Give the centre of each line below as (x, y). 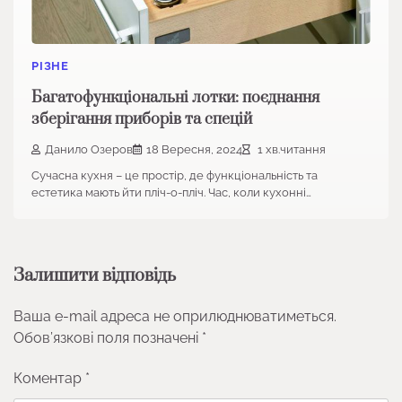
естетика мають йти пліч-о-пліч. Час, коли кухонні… (171, 193)
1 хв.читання (290, 150)
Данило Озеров (89, 150)
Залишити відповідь (95, 276)
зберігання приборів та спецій (142, 119)
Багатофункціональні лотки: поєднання (175, 97)
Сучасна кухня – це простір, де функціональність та (175, 176)
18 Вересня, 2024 (194, 150)
